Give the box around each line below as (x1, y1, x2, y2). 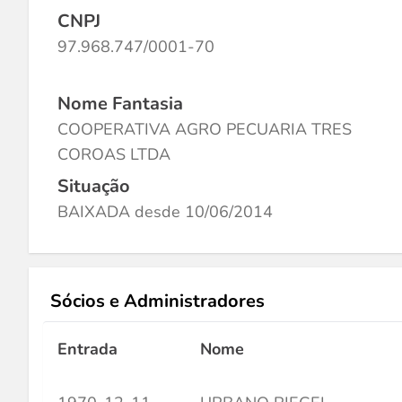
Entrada (57, 338, 118, 360)
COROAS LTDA (57, 144, 170, 165)
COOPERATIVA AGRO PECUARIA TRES (57, 118, 352, 140)
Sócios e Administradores (50, 289, 265, 313)
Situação (57, 174, 130, 198)
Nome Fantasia (57, 92, 183, 116)
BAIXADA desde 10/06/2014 (57, 201, 273, 223)
